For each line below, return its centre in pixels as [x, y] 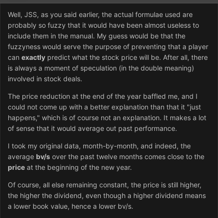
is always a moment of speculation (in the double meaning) [101, 68]
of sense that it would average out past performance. [92, 128]
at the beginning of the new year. [78, 167]
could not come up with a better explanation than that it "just [104, 107]
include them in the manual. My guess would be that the [97, 36]
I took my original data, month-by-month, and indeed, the [99, 146]
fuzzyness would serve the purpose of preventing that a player [108, 47]
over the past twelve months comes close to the [127, 157]
